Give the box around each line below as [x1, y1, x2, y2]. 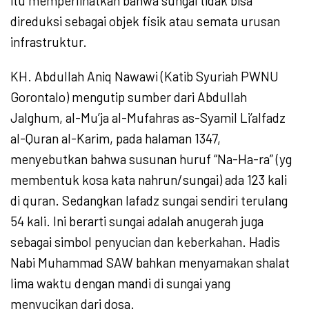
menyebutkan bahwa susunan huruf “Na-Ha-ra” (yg [10, 151, 292, 168]
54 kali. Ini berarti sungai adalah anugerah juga [10, 213, 263, 230]
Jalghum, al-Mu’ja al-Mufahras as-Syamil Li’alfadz [10, 110, 286, 126]
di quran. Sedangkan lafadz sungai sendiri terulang [10, 192, 288, 209]
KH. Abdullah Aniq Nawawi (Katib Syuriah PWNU [10, 68, 279, 85]
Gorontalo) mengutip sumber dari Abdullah [10, 89, 247, 106]
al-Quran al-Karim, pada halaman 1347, [10, 130, 221, 147]
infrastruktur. [10, 34, 87, 50]
